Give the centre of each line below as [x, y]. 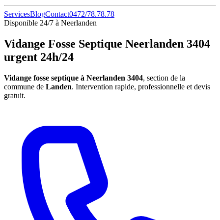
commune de [25, 86]
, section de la [164, 78]
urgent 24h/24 [39, 57]
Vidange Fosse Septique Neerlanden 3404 [107, 43]
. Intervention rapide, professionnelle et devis [141, 86]
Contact [57, 14]
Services [17, 14]
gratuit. [15, 95]
